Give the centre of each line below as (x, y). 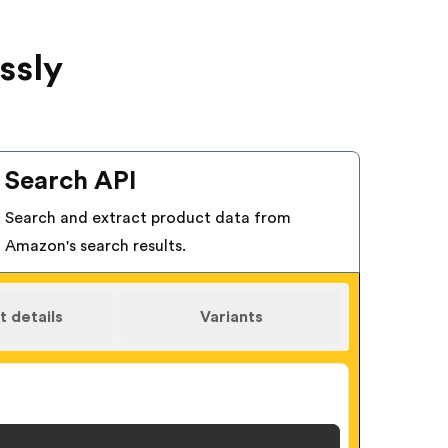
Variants (231, 316)
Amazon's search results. (95, 245)
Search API (71, 180)
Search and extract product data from (148, 217)
